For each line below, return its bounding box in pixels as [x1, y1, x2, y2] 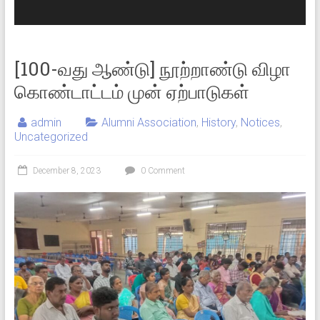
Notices [240, 116, 280, 130]
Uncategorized [14, 130, 88, 144]
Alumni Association [101, 116, 196, 130]
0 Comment [138, 166, 185, 176]
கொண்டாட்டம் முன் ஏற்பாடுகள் [14, 79, 249, 104]
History [201, 116, 236, 130]
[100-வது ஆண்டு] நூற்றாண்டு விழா [14, 56, 291, 81]
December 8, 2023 [32, 166, 101, 176]
